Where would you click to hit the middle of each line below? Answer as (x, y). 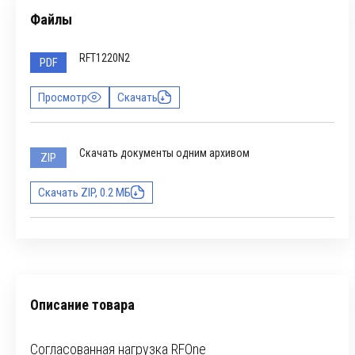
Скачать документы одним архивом (164, 153)
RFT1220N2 (105, 58)
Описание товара (82, 305)
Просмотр (63, 97)
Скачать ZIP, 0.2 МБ (84, 193)
